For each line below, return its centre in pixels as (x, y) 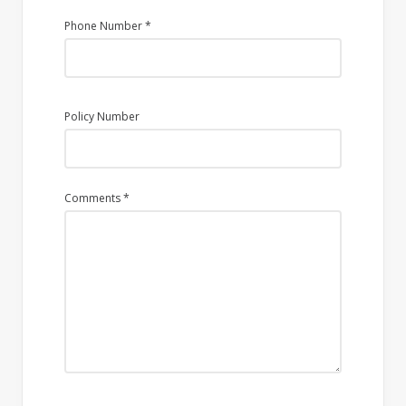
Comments (94, 198)
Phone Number (105, 26)
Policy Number (102, 116)
